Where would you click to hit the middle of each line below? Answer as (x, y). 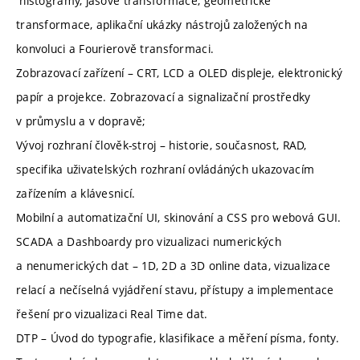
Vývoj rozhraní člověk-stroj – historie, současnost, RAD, (162, 145)
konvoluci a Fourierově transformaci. (115, 48)
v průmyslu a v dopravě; (81, 121)
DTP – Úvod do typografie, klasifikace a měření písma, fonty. (178, 337)
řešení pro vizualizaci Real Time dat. (112, 313)
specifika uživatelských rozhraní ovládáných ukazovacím (166, 169)
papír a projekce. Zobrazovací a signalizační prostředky (164, 96)
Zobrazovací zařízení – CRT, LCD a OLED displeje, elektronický (180, 72)
